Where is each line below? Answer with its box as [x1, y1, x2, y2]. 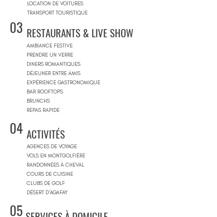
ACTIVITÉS [27, 126, 65, 141]
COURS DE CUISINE [27, 171, 73, 177]
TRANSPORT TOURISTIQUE [27, 10, 88, 16]
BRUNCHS [27, 98, 50, 104]
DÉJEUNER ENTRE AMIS [27, 70, 80, 77]
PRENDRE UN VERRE [27, 52, 73, 58]
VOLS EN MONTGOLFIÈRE [27, 153, 85, 159]
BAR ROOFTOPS [27, 89, 63, 95]
